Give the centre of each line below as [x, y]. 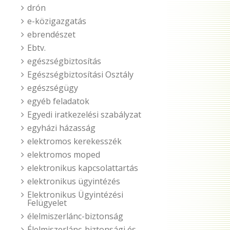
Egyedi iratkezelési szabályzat [84, 114]
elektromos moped [64, 155]
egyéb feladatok [58, 101]
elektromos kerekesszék [74, 141]
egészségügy [53, 88]
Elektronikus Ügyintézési [75, 195]
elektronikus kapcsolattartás [83, 168]
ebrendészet [51, 34]
